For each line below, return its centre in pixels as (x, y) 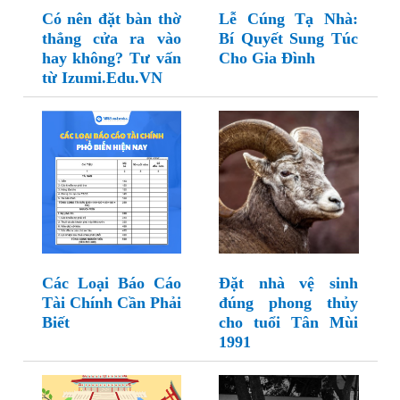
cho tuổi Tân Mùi (288, 323)
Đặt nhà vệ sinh (288, 283)
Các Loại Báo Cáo (111, 283)
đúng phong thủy (288, 303)
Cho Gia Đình (267, 58)
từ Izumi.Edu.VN (102, 78)
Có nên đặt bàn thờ (111, 19)
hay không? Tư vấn (111, 58)
